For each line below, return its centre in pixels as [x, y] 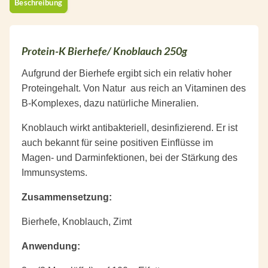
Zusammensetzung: [67, 197]
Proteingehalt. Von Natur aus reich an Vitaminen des [134, 88]
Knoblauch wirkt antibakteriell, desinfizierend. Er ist [130, 127]
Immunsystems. [54, 172]
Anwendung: [51, 246]
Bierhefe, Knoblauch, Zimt [77, 221]
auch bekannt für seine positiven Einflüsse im [117, 142]
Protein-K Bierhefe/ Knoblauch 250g [104, 51]
